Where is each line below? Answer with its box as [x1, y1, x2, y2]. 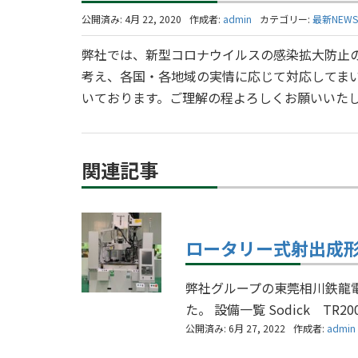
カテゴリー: [260, 12, 312, 26]
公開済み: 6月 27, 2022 [185, 320, 285, 335]
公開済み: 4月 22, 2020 [82, 12, 181, 26]
